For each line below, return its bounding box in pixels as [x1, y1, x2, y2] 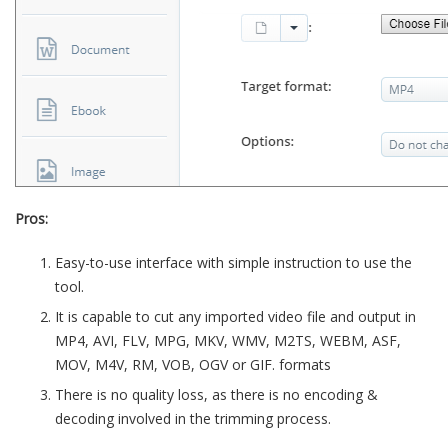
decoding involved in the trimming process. [55, 409, 331, 428]
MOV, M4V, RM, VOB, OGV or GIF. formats [55, 355, 331, 374]
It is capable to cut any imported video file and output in [55, 307, 416, 326]
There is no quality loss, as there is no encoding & [55, 385, 378, 404]
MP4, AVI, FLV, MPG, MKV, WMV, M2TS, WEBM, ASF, [55, 331, 401, 350]
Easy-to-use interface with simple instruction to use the [55, 253, 412, 272]
